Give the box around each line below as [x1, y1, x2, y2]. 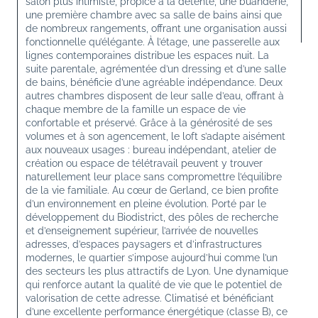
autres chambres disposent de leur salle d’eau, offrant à [26, 89, 287, 102]
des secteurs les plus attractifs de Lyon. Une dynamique [26, 265, 291, 277]
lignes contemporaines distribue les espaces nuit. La [26, 49, 272, 61]
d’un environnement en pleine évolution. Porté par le [26, 197, 269, 209]
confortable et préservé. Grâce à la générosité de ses [26, 116, 275, 128]
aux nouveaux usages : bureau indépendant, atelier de [26, 143, 279, 155]
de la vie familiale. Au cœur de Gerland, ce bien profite [26, 184, 281, 196]
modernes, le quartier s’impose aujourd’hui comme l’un [26, 251, 280, 263]
